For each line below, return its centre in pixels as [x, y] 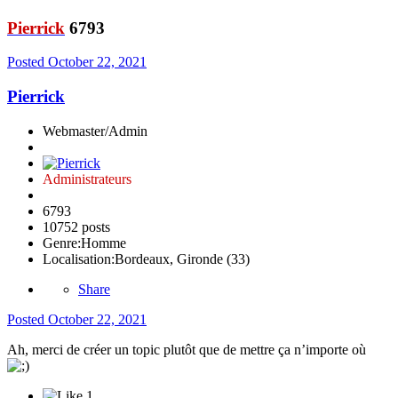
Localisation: [79, 259]
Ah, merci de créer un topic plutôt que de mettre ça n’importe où [187, 349]
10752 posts [76, 227]
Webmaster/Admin [95, 131]
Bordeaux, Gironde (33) [182, 259]
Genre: [62, 243]
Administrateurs [87, 179]
